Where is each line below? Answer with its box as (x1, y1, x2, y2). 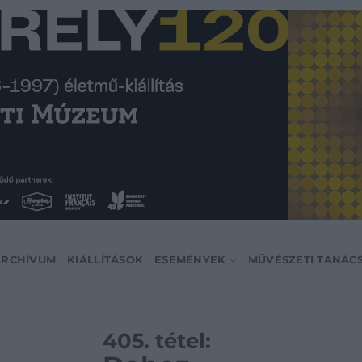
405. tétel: (103, 328, 211, 353)
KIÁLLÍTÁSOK (67, 254, 144, 266)
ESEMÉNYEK (154, 254, 226, 266)
